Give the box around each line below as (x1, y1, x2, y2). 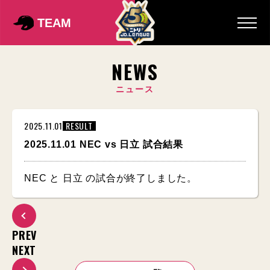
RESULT (66, 119, 93, 132)
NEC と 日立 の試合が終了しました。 (24, 173, 197, 183)
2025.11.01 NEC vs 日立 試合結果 (24, 139, 183, 149)
